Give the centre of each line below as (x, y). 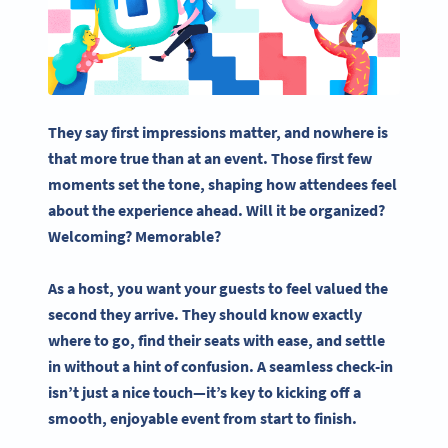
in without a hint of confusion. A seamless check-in (220, 366)
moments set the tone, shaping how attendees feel (222, 183)
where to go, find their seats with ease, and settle (216, 340)
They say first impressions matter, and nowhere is (218, 131)
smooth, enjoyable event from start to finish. (202, 418)
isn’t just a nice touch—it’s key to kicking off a (204, 392)
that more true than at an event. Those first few (210, 157)
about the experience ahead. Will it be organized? (216, 209)
